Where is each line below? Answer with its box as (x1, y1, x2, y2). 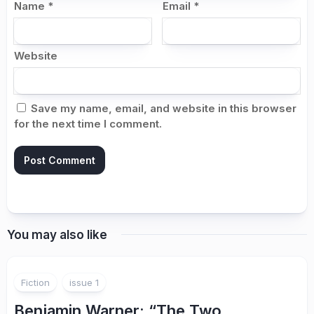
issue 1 (69, 276, 99, 288)
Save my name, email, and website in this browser (31, 101, 296, 115)
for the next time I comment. (14, 116, 162, 130)
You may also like (7, 227, 107, 242)
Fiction (21, 276, 50, 288)
